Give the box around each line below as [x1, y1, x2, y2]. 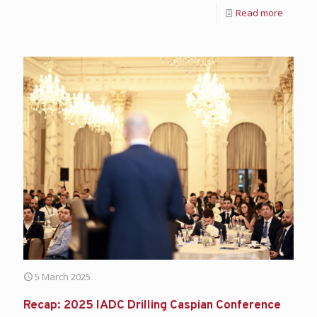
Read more [236, 6, 283, 20]
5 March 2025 [35, 270, 91, 283]
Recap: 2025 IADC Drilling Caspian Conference [23, 297, 281, 313]
